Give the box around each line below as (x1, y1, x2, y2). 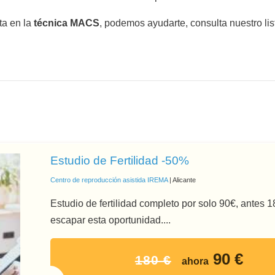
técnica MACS (33, 18, 99, 28)
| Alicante (168, 176, 196, 184)
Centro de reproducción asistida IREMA (50, 176, 168, 184)
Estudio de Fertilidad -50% (50, 154, 189, 168)
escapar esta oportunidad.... (50, 215, 171, 226)
